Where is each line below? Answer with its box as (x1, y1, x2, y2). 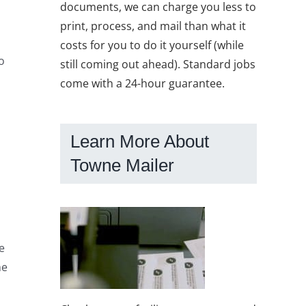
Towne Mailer (70, 154, 174, 176)
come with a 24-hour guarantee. (60, 75, 225, 91)
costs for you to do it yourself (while (60, 37, 244, 53)
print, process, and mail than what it (60, 18, 246, 33)
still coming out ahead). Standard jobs (60, 56, 255, 72)
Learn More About (70, 130, 209, 152)
